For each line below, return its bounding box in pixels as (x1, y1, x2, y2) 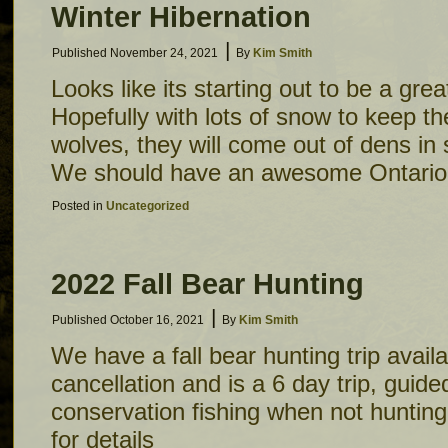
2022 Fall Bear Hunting (51, 267, 364, 300)
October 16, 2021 (110, 313, 204, 327)
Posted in (52, 199, 103, 213)
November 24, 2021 (110, 46, 218, 60)
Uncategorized (106, 199, 189, 213)
